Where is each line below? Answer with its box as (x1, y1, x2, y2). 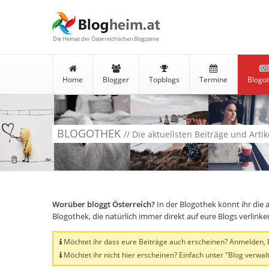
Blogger (103, 74, 129, 85)
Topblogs (149, 74, 180, 85)
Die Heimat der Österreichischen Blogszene (53, 35, 159, 43)
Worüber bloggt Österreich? (52, 199, 155, 210)
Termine (199, 74, 228, 85)
